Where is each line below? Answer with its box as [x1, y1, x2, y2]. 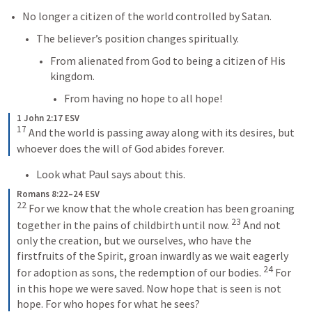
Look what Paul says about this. [36, 166, 185, 181]
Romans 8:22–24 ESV [17, 187, 100, 200]
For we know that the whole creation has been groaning [26, 201, 295, 216]
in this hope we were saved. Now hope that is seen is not [17, 281, 281, 295]
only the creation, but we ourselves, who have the [17, 233, 251, 248]
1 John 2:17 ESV [17, 112, 79, 125]
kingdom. [50, 69, 95, 84]
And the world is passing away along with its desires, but [26, 125, 295, 140]
